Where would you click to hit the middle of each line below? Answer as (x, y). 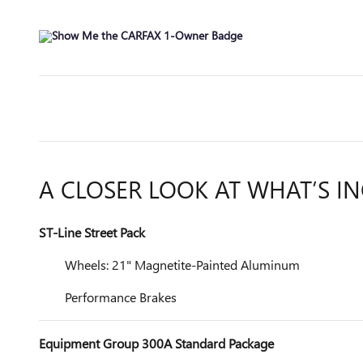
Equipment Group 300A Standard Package (156, 343)
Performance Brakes (121, 297)
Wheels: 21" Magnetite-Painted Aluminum (182, 265)
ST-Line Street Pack (92, 232)
